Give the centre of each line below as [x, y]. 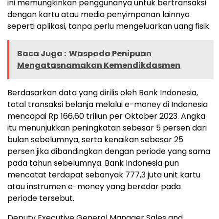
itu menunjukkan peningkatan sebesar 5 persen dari [107, 128]
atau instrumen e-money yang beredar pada [94, 187]
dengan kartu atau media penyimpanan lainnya [99, 15]
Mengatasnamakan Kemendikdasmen [99, 66]
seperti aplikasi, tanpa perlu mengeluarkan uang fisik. [109, 26]
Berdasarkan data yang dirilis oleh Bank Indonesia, [103, 93]
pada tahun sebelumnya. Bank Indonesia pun [93, 163]
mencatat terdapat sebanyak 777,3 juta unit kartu [104, 175]
